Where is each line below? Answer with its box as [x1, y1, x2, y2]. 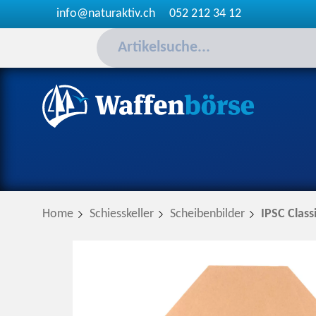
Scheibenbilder [170, 207, 245, 221]
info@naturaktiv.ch [56, 7, 155, 20]
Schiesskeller [90, 207, 154, 221]
